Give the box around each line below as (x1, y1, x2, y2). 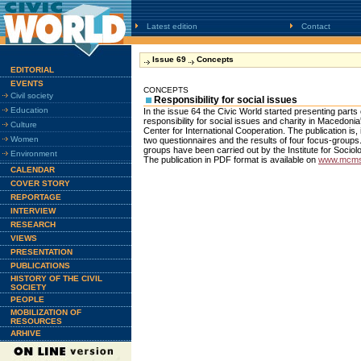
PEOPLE (10, 295, 44, 304)
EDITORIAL (10, 65, 54, 74)
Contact (301, 22, 330, 31)
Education (10, 106, 48, 114)
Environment (10, 149, 57, 158)
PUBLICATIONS (10, 261, 70, 270)
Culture (10, 120, 37, 129)
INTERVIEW (10, 206, 56, 215)
